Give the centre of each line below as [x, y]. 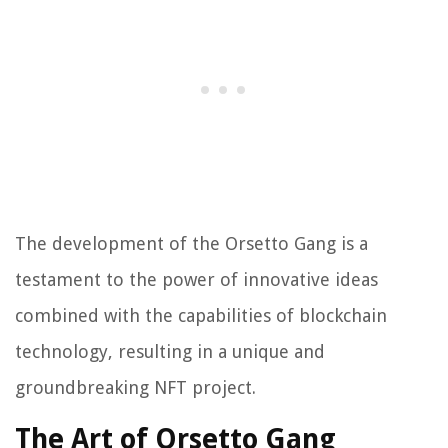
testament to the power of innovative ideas [196, 280]
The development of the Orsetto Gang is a [191, 244]
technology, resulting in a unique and [170, 352]
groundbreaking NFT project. [135, 388]
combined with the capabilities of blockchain [201, 316]
